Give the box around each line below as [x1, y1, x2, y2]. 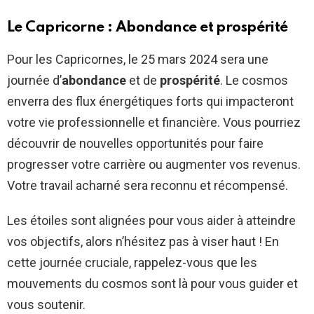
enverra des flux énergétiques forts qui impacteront [7, 94, 294, 109]
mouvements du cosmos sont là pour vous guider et [7, 276, 298, 292]
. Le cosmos [220, 73, 288, 88]
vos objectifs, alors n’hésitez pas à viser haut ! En [7, 234, 279, 250]
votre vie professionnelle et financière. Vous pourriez [7, 115, 301, 130]
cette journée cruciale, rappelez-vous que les [7, 255, 257, 271]
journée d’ [7, 73, 62, 88]
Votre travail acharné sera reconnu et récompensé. [7, 178, 288, 193]
